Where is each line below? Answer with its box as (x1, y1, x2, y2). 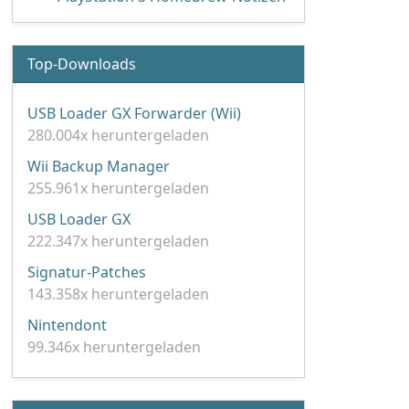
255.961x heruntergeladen (27, 178, 209, 198)
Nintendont (27, 315, 107, 335)
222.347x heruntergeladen (27, 231, 209, 251)
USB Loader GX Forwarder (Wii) (27, 103, 241, 123)
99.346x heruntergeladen (27, 337, 201, 357)
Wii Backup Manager (27, 156, 170, 176)
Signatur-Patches (27, 262, 146, 282)
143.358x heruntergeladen (27, 284, 209, 304)
